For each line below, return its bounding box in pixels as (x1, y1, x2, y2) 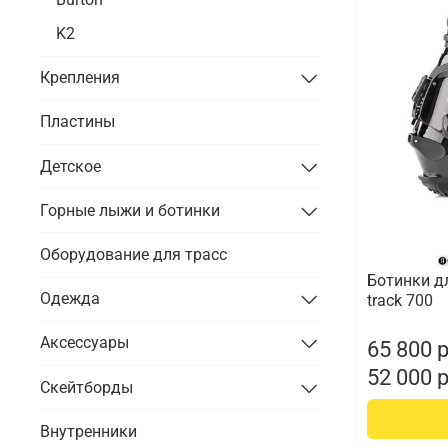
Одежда (40, 289, 100, 309)
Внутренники (40, 421, 137, 441)
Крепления (40, 68, 120, 88)
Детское (40, 156, 101, 176)
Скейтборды (40, 377, 133, 397)
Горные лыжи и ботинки (40, 200, 220, 220)
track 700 (366, 291, 433, 311)
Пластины (40, 112, 115, 132)
